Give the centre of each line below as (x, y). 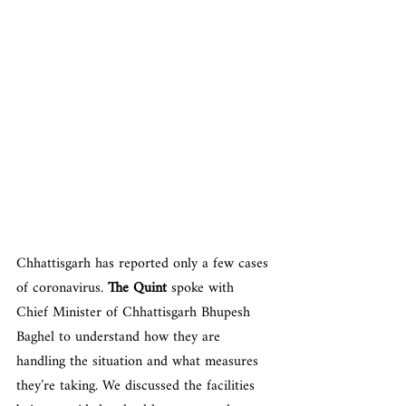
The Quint (137, 289)
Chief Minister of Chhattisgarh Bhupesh (135, 313)
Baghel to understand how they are (121, 338)
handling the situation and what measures (140, 362)
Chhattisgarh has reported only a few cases (145, 264)
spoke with (203, 289)
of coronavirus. (62, 289)
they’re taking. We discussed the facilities (138, 387)
